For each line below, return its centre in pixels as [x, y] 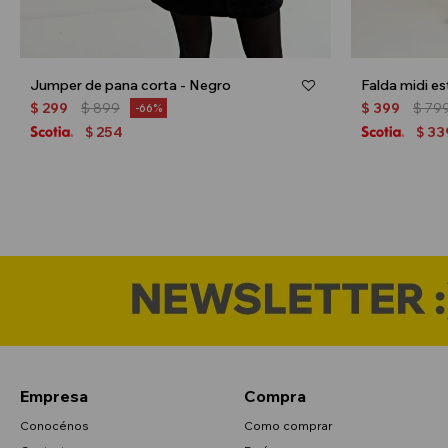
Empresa [54, 395]
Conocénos [54, 425]
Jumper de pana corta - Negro [130, 84]
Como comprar [288, 425]
